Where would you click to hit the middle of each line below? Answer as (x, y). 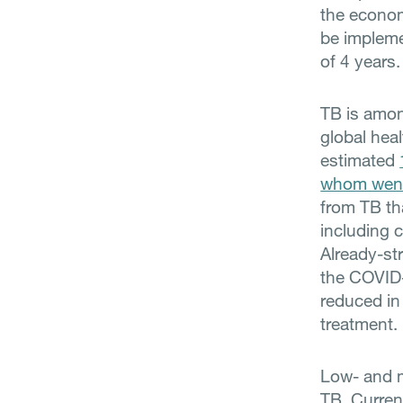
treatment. (359, 323)
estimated (360, 160)
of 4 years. (361, 61)
